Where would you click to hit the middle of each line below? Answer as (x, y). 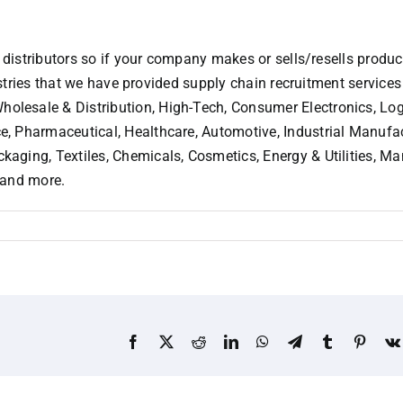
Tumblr (355, 341)
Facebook (169, 341)
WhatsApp (300, 341)
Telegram (328, 341)
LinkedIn (265, 341)
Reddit (225, 341)
